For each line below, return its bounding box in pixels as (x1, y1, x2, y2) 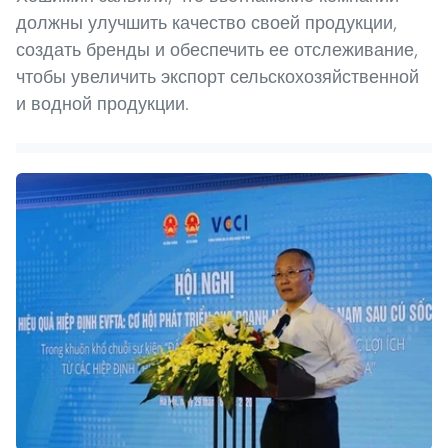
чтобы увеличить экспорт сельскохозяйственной (16, 65, 419, 89)
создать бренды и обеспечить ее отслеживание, (16, 38, 418, 62)
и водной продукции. (16, 92, 189, 116)
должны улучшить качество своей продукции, (16, 11, 397, 35)
